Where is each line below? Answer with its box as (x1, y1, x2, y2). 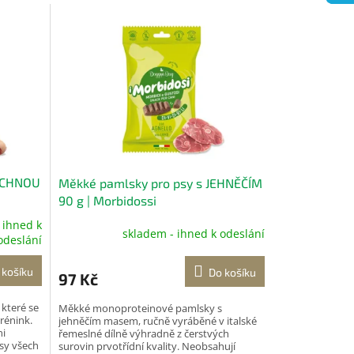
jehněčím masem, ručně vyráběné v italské (58, 314, 257, 329)
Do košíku (208, 265, 256, 280)
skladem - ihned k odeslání (122, 225, 265, 241)
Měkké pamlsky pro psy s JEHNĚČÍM (58, 175, 262, 191)
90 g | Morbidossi (58, 193, 156, 209)
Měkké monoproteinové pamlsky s (58, 301, 222, 316)
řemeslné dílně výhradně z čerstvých (58, 326, 229, 341)
